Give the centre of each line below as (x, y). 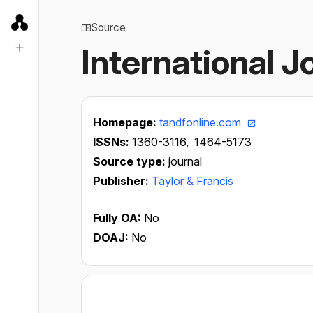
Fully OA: (118, 218)
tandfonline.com (202, 122)
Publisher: (122, 181)
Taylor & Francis (192, 181)
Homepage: (126, 122)
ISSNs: (112, 142)
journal (185, 161)
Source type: (131, 161)
